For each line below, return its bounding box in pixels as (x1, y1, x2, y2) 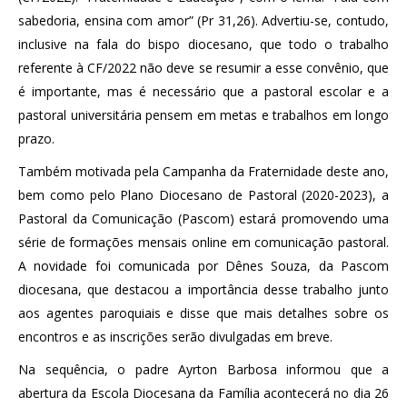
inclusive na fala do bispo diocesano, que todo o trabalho (18, 35, 389, 53)
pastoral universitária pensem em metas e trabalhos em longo (18, 105, 389, 124)
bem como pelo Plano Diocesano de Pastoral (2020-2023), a (18, 185, 389, 203)
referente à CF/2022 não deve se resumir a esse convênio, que (18, 58, 389, 76)
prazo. (18, 129, 55, 147)
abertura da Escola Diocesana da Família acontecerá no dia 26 (18, 383, 389, 402)
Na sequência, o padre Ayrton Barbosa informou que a (18, 360, 389, 378)
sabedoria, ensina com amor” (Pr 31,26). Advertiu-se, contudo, (18, 11, 389, 29)
